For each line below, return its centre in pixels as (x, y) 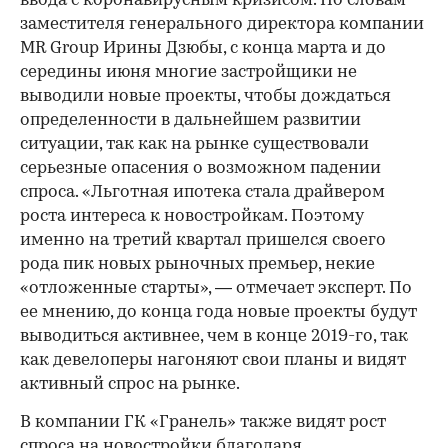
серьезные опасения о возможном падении (200, 169)
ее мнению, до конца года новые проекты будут (218, 313)
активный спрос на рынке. (130, 385)
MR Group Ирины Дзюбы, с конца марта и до (203, 49)
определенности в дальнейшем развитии (190, 121)
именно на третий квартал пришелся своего (203, 241)
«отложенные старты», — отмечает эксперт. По (216, 289)
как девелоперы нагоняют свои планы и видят (213, 361)
